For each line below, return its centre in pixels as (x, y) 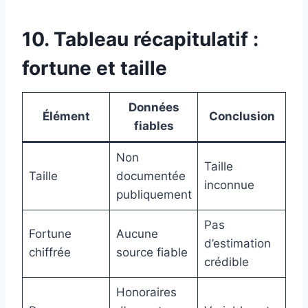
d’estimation (237, 243)
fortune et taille (95, 68)
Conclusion (242, 116)
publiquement (154, 194)
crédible (226, 262)
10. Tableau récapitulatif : (140, 39)
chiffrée (49, 252)
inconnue (229, 185)
